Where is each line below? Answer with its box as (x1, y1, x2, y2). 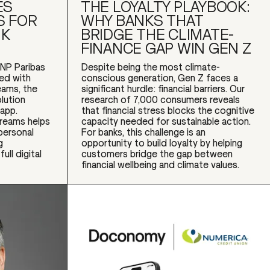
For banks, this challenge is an (81, 126, 206, 139)
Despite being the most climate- (81, 61, 221, 74)
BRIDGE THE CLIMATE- (81, 25, 234, 45)
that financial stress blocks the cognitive (81, 104, 255, 117)
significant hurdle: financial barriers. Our (81, 83, 245, 95)
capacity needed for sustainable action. (81, 115, 251, 128)
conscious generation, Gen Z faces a (81, 72, 239, 84)
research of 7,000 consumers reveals (81, 93, 240, 106)
